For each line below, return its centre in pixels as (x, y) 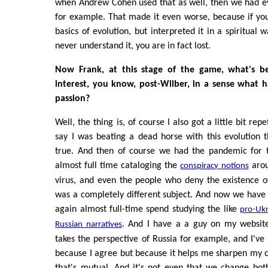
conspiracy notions (214, 166)
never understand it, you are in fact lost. (133, 46)
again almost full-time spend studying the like (148, 209)
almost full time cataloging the (118, 165)
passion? (73, 98)
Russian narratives (89, 224)
